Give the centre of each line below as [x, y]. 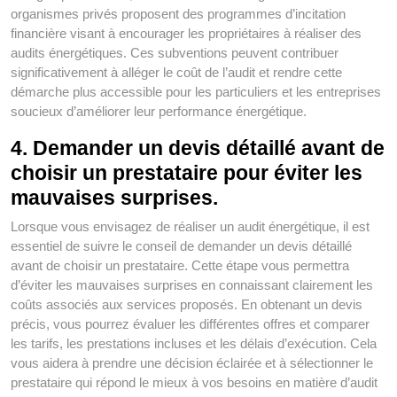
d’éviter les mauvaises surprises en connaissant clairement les [192, 285]
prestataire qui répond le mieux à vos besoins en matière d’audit [194, 383]
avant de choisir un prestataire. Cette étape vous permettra [180, 266]
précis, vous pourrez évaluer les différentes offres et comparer [190, 324]
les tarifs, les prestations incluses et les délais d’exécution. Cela [194, 344]
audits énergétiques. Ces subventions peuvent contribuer [175, 53]
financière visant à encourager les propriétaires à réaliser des [186, 34]
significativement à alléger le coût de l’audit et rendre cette [176, 73]
